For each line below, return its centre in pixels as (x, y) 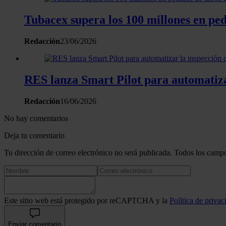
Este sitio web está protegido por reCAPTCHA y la (87, 200)
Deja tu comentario (34, 135)
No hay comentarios (36, 118)
